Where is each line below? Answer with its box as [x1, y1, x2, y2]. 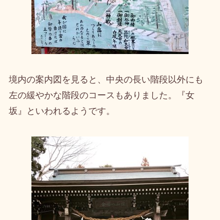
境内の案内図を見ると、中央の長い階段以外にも [8, 75, 203, 85]
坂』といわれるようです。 [8, 106, 115, 116]
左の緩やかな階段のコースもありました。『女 [8, 90, 194, 101]
